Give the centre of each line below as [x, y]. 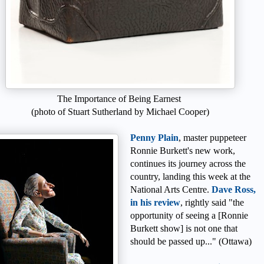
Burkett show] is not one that [184, 228]
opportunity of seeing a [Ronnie [189, 215]
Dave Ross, [234, 189]
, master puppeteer [212, 137]
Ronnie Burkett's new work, [183, 150]
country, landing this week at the [190, 176]
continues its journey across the [188, 163]
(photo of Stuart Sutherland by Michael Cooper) [120, 111]
